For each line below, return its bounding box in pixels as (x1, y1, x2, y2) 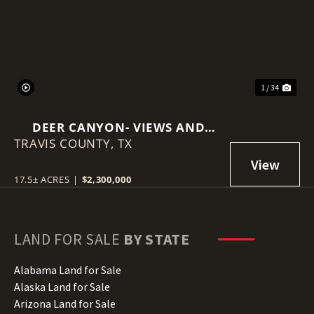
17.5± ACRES (14, 172, 70, 186)
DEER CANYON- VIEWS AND (32, 118, 205, 135)
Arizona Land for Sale (14, 296, 116, 310)
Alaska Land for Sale (14, 279, 110, 294)
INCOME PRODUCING (50, 135, 186, 151)
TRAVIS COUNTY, (14, 135, 118, 151)
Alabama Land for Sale (14, 262, 121, 277)
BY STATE (123, 228, 190, 249)
